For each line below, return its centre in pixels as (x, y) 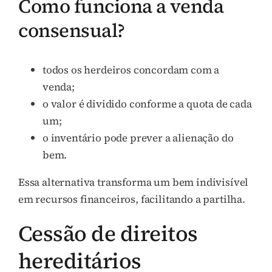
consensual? (72, 31)
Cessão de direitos (108, 234)
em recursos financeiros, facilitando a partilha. (132, 199)
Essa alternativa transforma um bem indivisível (134, 182)
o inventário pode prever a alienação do (138, 138)
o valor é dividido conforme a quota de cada (147, 104)
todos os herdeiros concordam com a (131, 70)
